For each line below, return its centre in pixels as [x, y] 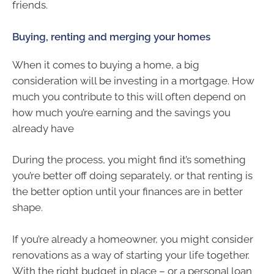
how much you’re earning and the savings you [121, 112]
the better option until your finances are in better [128, 192]
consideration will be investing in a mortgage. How [133, 80]
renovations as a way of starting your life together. [131, 255]
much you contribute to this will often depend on [129, 96]
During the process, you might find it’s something [129, 160]
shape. [28, 208]
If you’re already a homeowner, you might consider [133, 239]
